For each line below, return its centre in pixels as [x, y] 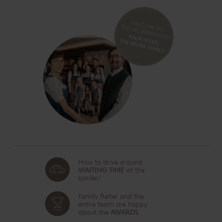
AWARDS [124, 212]
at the [134, 170]
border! [89, 178]
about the [94, 212]
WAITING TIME [101, 170]
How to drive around [110, 162]
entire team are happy [112, 204]
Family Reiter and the [111, 196]
